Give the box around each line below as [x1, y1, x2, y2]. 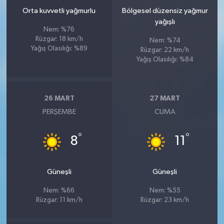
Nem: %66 [43, 187, 75, 194]
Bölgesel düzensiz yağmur [121, 7, 208, 15]
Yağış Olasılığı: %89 [30, 45, 87, 52]
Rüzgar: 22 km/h [140, 47, 189, 54]
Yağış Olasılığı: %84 [136, 56, 193, 63]
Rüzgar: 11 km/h [35, 197, 82, 204]
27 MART [149, 94, 180, 102]
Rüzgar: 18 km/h [35, 36, 83, 43]
